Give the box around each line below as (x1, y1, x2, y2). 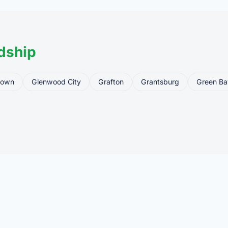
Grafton (98, 77, 124, 86)
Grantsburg (141, 77, 179, 86)
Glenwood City (32, 77, 81, 86)
